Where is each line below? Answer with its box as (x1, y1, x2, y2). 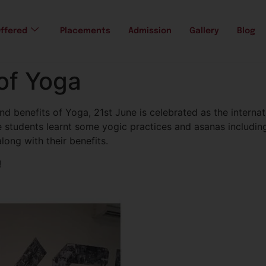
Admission (128, 27, 172, 36)
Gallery (189, 27, 219, 36)
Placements (60, 27, 110, 36)
